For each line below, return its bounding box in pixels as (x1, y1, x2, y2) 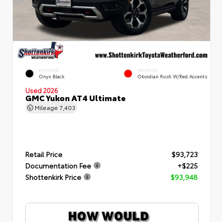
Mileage (33, 103, 59, 111)
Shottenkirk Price (25, 172, 81, 182)
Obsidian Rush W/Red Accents (137, 73, 207, 80)
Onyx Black (39, 73, 64, 80)
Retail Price (25, 149, 62, 159)
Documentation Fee (25, 161, 91, 170)
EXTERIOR (39, 67, 59, 73)
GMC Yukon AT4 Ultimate (25, 91, 126, 103)
